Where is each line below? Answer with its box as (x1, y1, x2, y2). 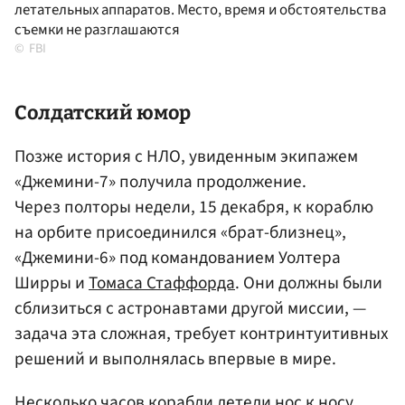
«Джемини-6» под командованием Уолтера (14, 245, 341, 271)
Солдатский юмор (14, 101, 191, 126)
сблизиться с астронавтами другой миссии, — (14, 296, 366, 322)
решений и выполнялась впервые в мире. (14, 346, 336, 372)
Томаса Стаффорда (89, 270, 235, 297)
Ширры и (14, 270, 89, 297)
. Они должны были (235, 270, 382, 297)
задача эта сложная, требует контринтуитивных (14, 321, 389, 347)
